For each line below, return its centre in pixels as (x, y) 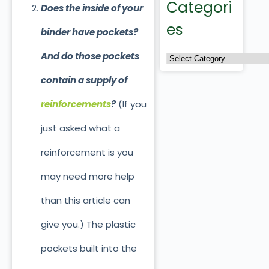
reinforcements (76, 104)
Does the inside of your (92, 8)
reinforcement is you (87, 153)
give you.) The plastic (88, 225)
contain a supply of (84, 80)
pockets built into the (89, 249)
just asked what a (80, 128)
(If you (131, 104)
